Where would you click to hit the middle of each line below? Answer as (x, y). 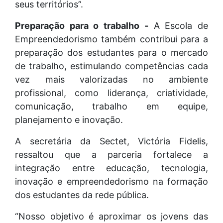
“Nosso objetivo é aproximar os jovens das (111, 216)
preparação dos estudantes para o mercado (111, 52)
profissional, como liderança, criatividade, (111, 93)
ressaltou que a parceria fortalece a (111, 154)
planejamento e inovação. (69, 119)
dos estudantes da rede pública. (82, 195)
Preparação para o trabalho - (82, 25)
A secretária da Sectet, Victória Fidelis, (111, 141)
